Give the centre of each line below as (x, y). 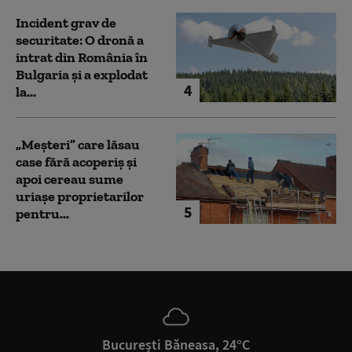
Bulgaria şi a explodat (82, 75)
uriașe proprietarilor (80, 196)
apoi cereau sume (70, 179)
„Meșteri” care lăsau (78, 144)
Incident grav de (66, 23)
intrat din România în (82, 58)
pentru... (42, 213)
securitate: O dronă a (80, 40)
